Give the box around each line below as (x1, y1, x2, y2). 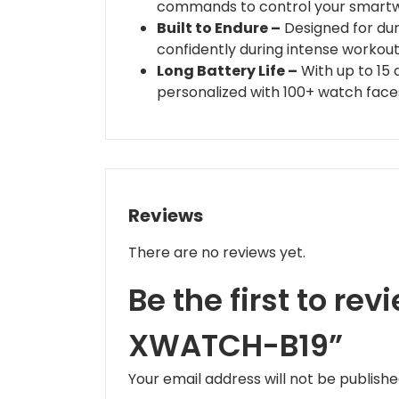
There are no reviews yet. (128, 242, 305, 264)
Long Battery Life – (157, 61, 297, 82)
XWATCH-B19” (128, 324, 343, 368)
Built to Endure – (157, 18, 281, 39)
